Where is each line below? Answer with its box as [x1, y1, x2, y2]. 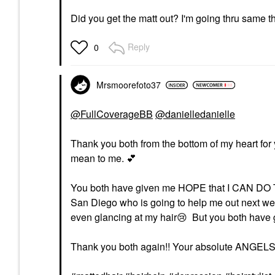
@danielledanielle [155, 107, 235, 121]
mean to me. [71, 151, 126, 165]
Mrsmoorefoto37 [96, 79, 161, 91]
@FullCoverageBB [71, 107, 153, 121]
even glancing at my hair [71, 210, 177, 224]
